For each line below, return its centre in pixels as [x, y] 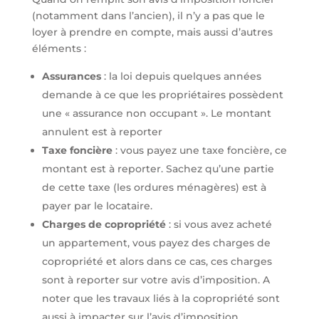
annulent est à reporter [102, 132]
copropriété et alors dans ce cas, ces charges [157, 262]
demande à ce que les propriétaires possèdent [162, 95]
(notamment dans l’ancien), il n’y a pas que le [148, 16]
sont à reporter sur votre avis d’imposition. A [156, 280]
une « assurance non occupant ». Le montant [156, 114]
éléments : [59, 49]
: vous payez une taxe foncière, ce [199, 151]
